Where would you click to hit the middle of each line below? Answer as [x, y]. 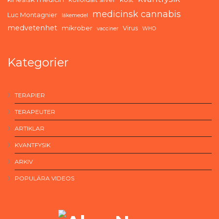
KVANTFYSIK [33, 145]
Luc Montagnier [32, 15]
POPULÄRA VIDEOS [44, 178]
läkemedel [75, 15]
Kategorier [38, 62]
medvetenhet [32, 28]
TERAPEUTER [35, 112]
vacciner [108, 29]
